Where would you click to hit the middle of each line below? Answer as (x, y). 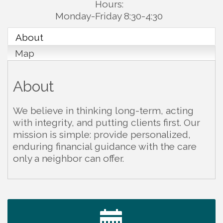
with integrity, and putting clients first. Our (107, 122)
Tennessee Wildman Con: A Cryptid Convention (121, 210)
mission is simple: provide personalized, (102, 134)
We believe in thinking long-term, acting (103, 110)
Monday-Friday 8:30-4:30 (109, 16)
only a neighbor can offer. (68, 158)
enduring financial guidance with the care (105, 146)
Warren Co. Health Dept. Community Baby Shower (125, 194)
